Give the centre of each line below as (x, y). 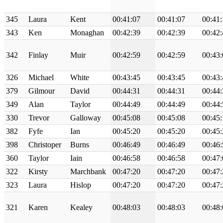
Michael (41, 77)
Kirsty (38, 171)
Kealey (81, 207)
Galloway (86, 117)
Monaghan (87, 32)
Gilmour (42, 91)
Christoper (45, 144)
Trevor (39, 117)
